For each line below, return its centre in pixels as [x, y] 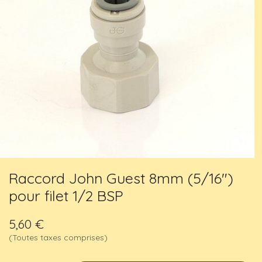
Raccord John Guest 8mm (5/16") [121, 178]
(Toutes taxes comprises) [58, 237]
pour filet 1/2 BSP [66, 195]
